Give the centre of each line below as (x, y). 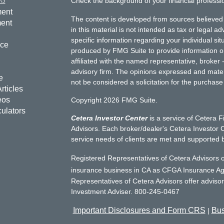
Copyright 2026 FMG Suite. (114, 100)
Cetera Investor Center (109, 118)
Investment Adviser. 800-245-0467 (126, 191)
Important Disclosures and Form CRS (139, 210)
